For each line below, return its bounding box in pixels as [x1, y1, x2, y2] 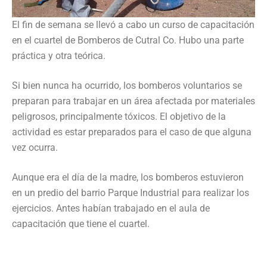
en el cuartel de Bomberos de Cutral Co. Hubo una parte [12, 34, 244, 46]
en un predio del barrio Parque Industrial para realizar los [12, 187, 249, 198]
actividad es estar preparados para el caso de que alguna [12, 126, 252, 138]
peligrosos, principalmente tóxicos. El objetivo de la [12, 110, 226, 122]
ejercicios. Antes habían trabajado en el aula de [12, 202, 210, 214]
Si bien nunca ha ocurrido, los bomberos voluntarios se [12, 79, 242, 91]
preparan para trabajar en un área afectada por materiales [12, 95, 255, 107]
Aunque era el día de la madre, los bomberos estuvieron [12, 171, 244, 183]
